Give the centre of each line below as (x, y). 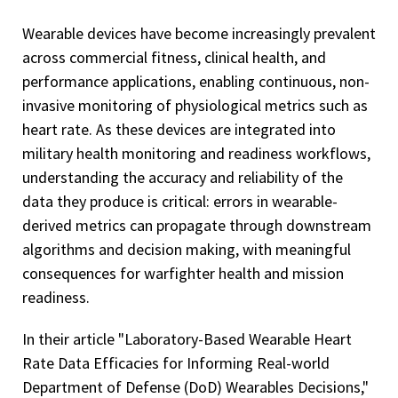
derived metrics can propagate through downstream (197, 225)
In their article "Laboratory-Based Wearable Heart (187, 338)
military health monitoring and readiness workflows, (196, 153)
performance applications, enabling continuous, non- (196, 81)
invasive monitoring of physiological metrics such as (195, 105)
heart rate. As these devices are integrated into (179, 129)
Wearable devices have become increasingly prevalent (199, 33)
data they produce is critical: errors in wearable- (180, 201)
